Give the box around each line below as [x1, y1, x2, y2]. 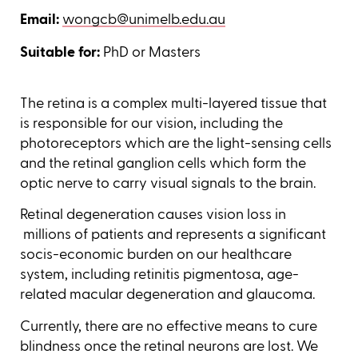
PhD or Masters [100, 43, 201, 62]
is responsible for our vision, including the [20, 113, 283, 132]
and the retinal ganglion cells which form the [20, 153, 306, 172]
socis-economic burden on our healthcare [20, 245, 292, 264]
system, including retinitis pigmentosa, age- [20, 265, 299, 284]
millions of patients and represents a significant [20, 225, 326, 244]
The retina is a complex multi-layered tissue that [20, 93, 327, 112]
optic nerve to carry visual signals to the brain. [20, 173, 316, 192]
